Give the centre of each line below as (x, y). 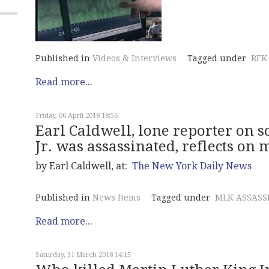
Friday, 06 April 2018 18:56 (77, 116)
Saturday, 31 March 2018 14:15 (83, 255)
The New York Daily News (192, 166)
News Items (116, 198)
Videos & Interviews (134, 59)
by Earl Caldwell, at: (84, 166)
